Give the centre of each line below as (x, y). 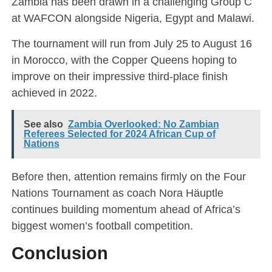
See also (43, 124)
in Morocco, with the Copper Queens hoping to (124, 60)
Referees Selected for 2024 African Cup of (119, 134)
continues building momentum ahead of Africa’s (126, 209)
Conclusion (59, 253)
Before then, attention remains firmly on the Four (128, 177)
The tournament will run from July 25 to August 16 (131, 44)
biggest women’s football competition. (102, 226)
